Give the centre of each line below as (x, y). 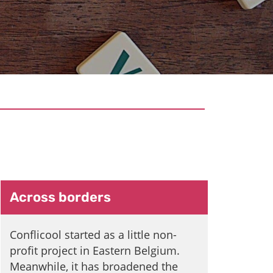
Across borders (60, 197)
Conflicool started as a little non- (93, 234)
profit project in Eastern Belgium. (95, 250)
